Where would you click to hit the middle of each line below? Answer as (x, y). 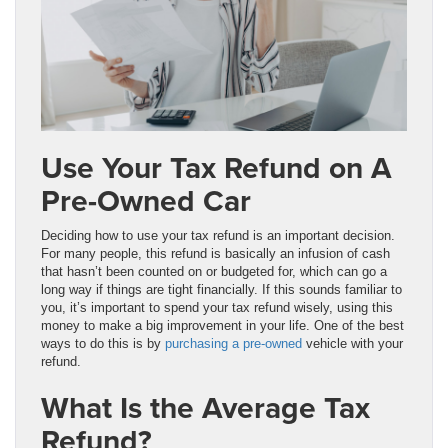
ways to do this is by (103, 343)
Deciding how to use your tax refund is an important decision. (218, 235)
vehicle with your (354, 343)
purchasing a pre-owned (235, 343)
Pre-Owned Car (146, 200)
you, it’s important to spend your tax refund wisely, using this (217, 307)
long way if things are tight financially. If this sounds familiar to (221, 289)
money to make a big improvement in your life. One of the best (222, 325)
